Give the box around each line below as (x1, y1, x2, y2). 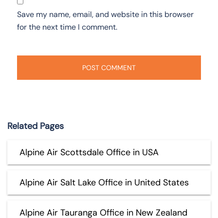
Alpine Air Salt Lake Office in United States (19, 176, 189, 188)
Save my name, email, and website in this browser (17, 9, 194, 19)
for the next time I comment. (17, 21, 117, 32)
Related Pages (7, 120, 64, 132)
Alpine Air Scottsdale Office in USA (19, 146, 159, 158)
